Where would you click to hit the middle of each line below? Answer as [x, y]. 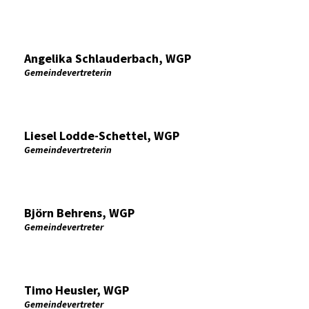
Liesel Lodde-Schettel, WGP [102, 136]
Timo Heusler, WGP [77, 290]
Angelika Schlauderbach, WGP [108, 58]
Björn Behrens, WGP [79, 213]
